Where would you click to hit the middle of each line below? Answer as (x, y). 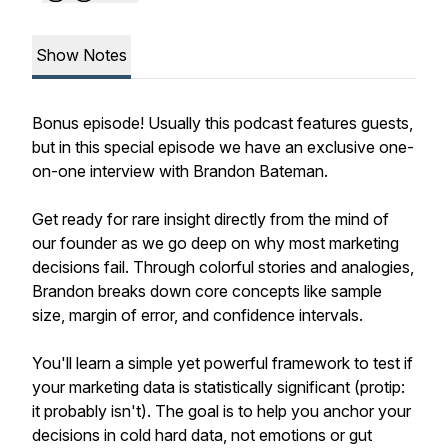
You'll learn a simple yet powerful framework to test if (222, 363)
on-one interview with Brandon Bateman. (180, 171)
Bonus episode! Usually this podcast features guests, (222, 123)
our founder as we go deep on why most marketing (215, 243)
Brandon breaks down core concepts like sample (207, 291)
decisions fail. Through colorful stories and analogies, (223, 267)
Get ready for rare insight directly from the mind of (210, 219)
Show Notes (81, 55)
